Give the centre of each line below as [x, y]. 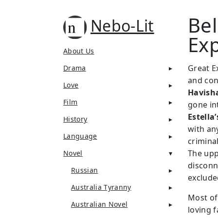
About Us [79, 51]
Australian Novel [100, 204]
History [75, 119]
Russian [85, 170]
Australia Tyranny [101, 187]
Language [80, 136]
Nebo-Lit [122, 25]
